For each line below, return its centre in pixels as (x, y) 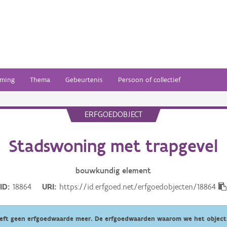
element (137, 171)
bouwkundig (98, 171)
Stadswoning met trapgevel (113, 146)
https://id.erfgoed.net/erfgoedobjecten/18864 (138, 187)
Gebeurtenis (84, 80)
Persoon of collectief (149, 80)
